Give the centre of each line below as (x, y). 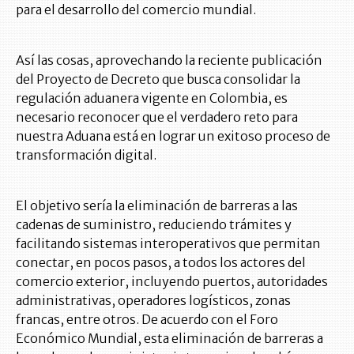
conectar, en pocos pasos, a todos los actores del (161, 263)
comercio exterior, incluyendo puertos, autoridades (172, 282)
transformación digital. (86, 155)
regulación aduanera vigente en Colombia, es (152, 98)
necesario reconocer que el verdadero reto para (157, 117)
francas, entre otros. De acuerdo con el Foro (147, 320)
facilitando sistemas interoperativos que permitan (168, 244)
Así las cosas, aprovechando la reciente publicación (169, 60)
